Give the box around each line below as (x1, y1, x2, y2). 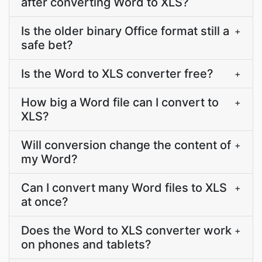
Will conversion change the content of (21, 138, 231, 152)
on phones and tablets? (21, 237, 151, 251)
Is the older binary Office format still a (21, 24, 229, 38)
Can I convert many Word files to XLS (21, 181, 227, 195)
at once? (21, 195, 68, 209)
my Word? (21, 152, 78, 166)
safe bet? (21, 38, 73, 52)
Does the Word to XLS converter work (21, 223, 232, 237)
